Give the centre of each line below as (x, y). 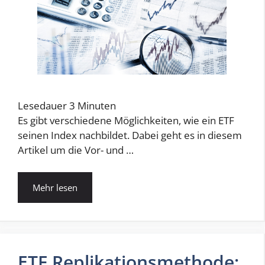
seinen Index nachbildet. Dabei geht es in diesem (130, 135)
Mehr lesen (55, 188)
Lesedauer (42, 105)
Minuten (97, 105)
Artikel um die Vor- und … (76, 150)
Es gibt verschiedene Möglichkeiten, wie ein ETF (126, 120)
